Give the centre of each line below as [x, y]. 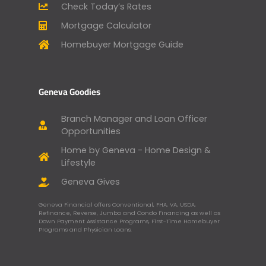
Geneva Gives [91, 182]
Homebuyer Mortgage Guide [122, 44]
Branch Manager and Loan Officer [134, 119]
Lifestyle [78, 163]
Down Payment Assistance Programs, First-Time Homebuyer [129, 221]
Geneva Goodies [69, 91]
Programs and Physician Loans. [85, 230]
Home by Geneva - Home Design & [136, 151]
